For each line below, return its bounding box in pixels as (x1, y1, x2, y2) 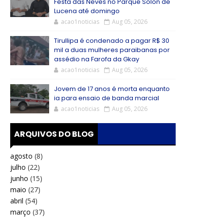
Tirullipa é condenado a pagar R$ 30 (54, 36, 169, 45)
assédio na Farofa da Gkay (54, 54, 139, 64)
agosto (10, 151, 33, 161)
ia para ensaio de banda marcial (54, 93, 159, 103)
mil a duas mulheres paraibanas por (54, 45, 170, 54)
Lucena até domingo (54, 6, 120, 16)
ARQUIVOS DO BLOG (14, 128, 94, 140)
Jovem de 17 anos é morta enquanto (54, 84, 170, 93)
